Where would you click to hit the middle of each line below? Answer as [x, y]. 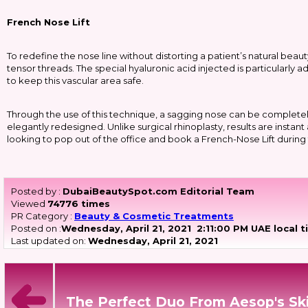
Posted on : [36, 228]
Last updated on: [49, 241]
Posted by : [37, 191]
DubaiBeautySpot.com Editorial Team [158, 191]
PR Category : [43, 216]
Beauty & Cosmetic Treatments [154, 216]
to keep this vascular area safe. [76, 80]
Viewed [29, 203]
